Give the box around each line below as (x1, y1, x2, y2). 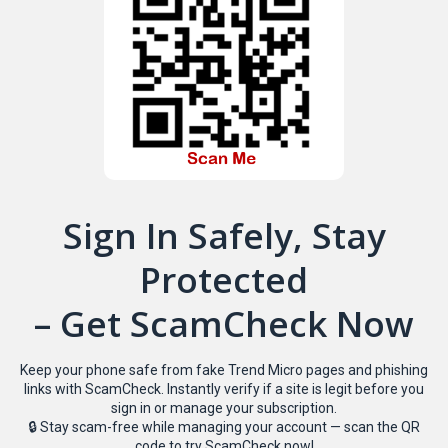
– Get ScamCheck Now (34, 299, 414, 347)
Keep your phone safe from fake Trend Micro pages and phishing (20, 361, 428, 378)
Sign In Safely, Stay (62, 211, 386, 259)
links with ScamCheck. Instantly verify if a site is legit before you (24, 380, 424, 397)
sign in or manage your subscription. (111, 399, 337, 416)
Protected (140, 255, 308, 303)
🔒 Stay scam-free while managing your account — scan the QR (28, 418, 420, 435)
